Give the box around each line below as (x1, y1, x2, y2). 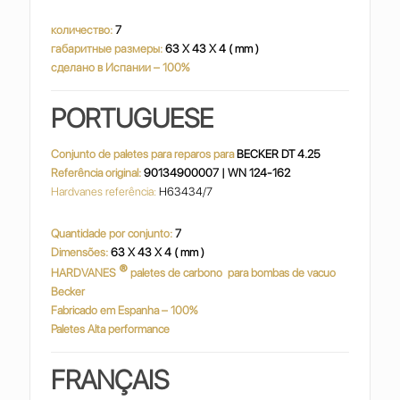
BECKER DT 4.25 (237, 147, 321, 161)
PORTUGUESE (51, 102, 214, 134)
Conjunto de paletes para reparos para (51, 147, 237, 161)
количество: (51, 23, 113, 37)
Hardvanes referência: (51, 185, 157, 198)
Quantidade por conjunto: (51, 227, 173, 240)
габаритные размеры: (51, 42, 166, 55)
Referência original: (51, 166, 142, 179)
